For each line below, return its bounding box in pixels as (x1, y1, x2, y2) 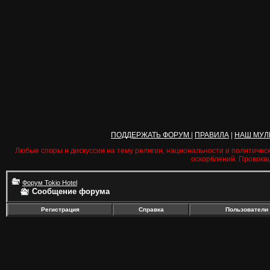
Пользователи (225, 206, 268, 213)
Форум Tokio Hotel (22, 179, 77, 186)
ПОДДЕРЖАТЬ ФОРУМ (111, 131, 191, 139)
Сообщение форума (32, 187, 110, 196)
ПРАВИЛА (195, 131, 229, 139)
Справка (138, 206, 164, 213)
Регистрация (40, 206, 80, 213)
